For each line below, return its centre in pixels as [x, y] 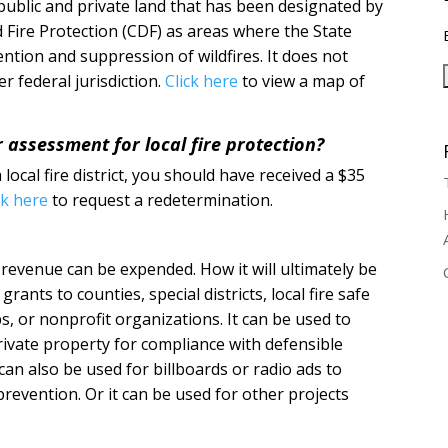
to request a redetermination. [161, 199]
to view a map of [302, 80]
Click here [202, 80]
